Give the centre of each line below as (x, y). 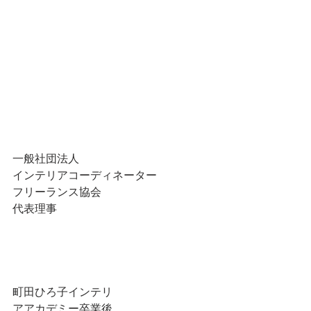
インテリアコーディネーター (85, 174)
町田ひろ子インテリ (62, 291)
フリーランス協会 (57, 191)
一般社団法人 (46, 158)
